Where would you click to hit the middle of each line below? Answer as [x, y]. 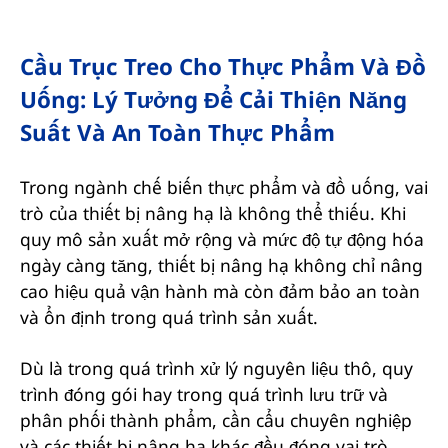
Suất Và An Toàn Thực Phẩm [177, 132]
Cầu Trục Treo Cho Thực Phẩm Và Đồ [222, 66]
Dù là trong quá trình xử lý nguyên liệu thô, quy [216, 367]
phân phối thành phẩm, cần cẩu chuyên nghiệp [215, 419]
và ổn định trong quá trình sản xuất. [168, 316]
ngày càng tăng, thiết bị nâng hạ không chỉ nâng [221, 264]
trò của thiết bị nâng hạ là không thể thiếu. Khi [212, 212]
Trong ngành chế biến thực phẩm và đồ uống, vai [223, 186]
